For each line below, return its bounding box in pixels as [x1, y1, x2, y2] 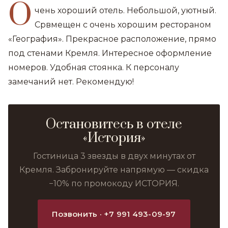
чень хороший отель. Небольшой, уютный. [35, 6, 217, 15]
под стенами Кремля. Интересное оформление [8, 48, 212, 58]
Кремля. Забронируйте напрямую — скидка [19, 165, 209, 175]
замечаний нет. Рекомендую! [8, 77, 134, 87]
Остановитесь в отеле [46, 116, 182, 133]
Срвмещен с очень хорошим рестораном [35, 20, 212, 30]
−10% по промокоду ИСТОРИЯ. [49, 179, 179, 188]
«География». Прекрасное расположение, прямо [8, 34, 216, 44]
